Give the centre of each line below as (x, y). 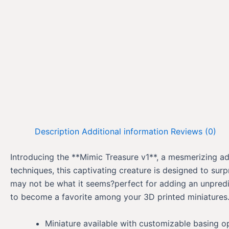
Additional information (125, 131)
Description (57, 131)
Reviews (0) (193, 131)
